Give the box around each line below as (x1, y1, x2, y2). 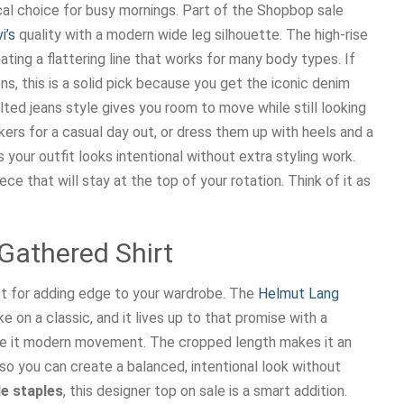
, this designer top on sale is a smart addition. (63, 381, 347, 399)
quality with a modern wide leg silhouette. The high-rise (15, 25, 368, 43)
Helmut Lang (258, 284, 339, 302)
